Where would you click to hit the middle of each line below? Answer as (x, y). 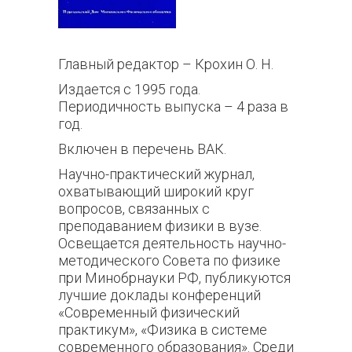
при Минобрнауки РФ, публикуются (174, 278)
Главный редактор (120, 64)
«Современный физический (149, 312)
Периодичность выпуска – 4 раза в (173, 106)
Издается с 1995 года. (129, 89)
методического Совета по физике (169, 260)
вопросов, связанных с (134, 209)
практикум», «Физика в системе (163, 330)
